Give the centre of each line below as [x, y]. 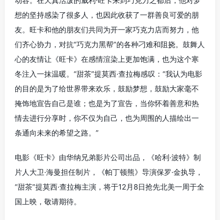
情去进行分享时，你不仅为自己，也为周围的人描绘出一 [107, 118]
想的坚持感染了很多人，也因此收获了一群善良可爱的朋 [107, 15]
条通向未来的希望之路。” [57, 133]
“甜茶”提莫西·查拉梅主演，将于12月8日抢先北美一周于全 [110, 187]
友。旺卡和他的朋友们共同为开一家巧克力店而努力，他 [107, 29]
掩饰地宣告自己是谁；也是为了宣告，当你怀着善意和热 [107, 103]
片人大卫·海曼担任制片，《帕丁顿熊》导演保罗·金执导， [109, 172]
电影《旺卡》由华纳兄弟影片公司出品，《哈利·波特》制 [108, 157]
